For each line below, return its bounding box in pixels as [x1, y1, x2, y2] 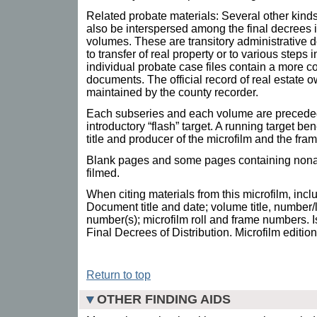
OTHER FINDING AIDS [97, 292, 231, 306]
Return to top [86, 268, 151, 281]
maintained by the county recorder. [86, 86, 258, 98]
